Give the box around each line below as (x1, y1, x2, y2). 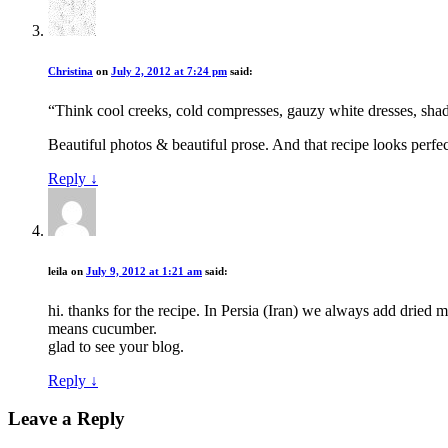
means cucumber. (48, 319, 157, 337)
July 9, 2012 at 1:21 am (86, 264, 202, 277)
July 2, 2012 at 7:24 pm (111, 64, 227, 77)
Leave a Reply (8, 408, 125, 430)
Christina (48, 64, 93, 77)
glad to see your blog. (48, 337, 184, 355)
